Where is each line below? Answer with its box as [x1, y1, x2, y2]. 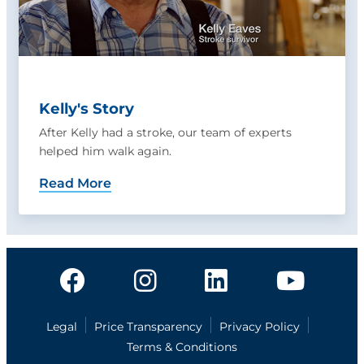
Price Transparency [94, 319, 203, 334]
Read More [39, 175, 111, 191]
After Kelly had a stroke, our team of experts [39, 124, 292, 140]
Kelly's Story [39, 98, 134, 118]
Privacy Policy [219, 319, 301, 334]
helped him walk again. [39, 143, 171, 158]
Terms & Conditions [126, 340, 237, 354]
